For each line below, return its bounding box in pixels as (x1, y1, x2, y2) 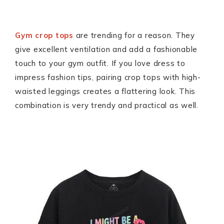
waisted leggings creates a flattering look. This (15, 86, 195, 96)
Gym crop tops (15, 30, 73, 40)
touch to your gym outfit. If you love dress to (15, 58, 185, 68)
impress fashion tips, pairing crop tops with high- (15, 72, 201, 82)
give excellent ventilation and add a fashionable (15, 44, 197, 54)
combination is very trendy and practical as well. (15, 100, 198, 110)
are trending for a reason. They (73, 30, 195, 40)
